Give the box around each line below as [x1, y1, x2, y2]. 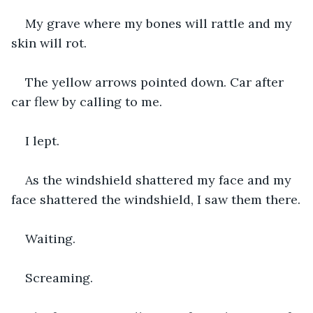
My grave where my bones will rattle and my [25, 15, 296, 31]
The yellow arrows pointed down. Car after [25, 73, 287, 90]
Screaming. [25, 269, 93, 286]
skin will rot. [11, 34, 90, 51]
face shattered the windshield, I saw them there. [11, 191, 300, 208]
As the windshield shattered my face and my [25, 171, 295, 188]
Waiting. [25, 230, 75, 247]
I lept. [25, 132, 59, 149]
